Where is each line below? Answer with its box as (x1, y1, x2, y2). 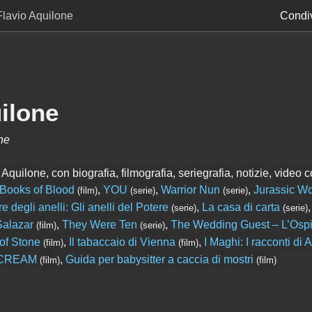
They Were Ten (61, 219, 137, 231)
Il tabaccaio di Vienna (68, 236, 175, 248)
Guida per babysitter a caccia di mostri (65, 253, 253, 265)
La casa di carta (201, 201, 280, 213)
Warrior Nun (160, 184, 220, 196)
